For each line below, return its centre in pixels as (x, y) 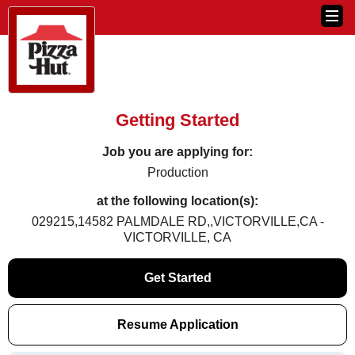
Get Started (177, 278)
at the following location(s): (177, 201)
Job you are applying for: (177, 152)
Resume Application (177, 324)
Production (177, 172)
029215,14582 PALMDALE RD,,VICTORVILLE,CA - (177, 221)
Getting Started (177, 120)
